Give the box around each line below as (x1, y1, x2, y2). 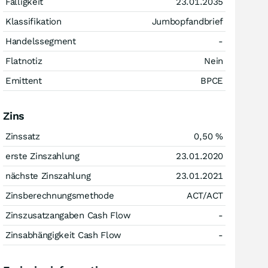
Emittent (5, 75, 42, 86)
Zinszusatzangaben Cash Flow (5, 210, 131, 221)
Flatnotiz (5, 56, 42, 66)
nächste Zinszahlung (5, 170, 91, 181)
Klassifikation (5, 16, 62, 27)
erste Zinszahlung (5, 151, 80, 162)
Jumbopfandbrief (151, 16, 223, 27)
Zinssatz (5, 131, 40, 142)
